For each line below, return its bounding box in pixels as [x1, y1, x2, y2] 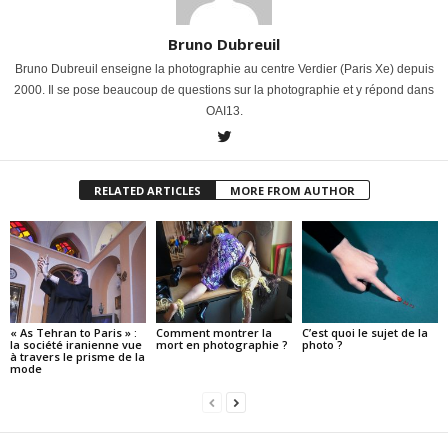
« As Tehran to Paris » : [10, 324, 137, 340]
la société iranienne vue [10, 336, 142, 352]
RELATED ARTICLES [93, 183, 201, 199]
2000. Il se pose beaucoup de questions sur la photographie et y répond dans [14, 83, 434, 98]
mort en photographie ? [155, 336, 288, 352]
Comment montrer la [155, 324, 272, 340]
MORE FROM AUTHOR [229, 183, 355, 199]
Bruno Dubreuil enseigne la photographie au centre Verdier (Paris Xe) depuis [14, 62, 434, 77]
